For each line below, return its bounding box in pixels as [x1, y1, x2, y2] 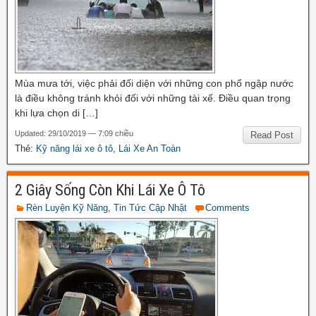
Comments [205, 202, 250, 213]
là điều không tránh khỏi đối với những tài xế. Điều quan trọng [15, 92, 291, 104]
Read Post [250, 129, 293, 140]
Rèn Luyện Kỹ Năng [26, 202, 108, 213]
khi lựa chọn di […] [15, 107, 98, 119]
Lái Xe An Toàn [119, 142, 181, 154]
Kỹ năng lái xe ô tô [36, 142, 113, 154]
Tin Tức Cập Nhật [114, 202, 187, 213]
